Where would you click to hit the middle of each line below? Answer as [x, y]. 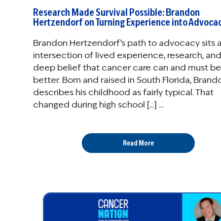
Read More [138, 143]
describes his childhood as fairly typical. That [123, 92]
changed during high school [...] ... [98, 105]
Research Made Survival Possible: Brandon [116, 13]
